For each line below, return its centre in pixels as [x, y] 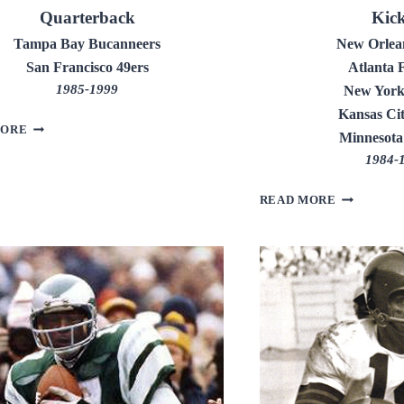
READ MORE [298, 201]
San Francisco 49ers [87, 68]
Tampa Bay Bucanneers [87, 44]
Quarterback [87, 18]
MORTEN [363, 196]
